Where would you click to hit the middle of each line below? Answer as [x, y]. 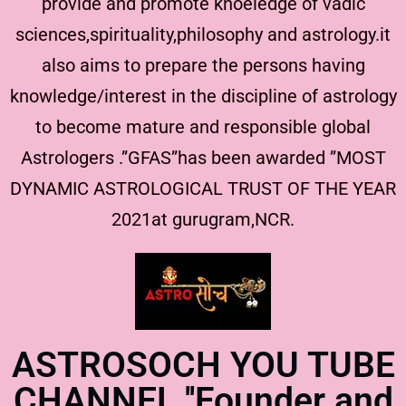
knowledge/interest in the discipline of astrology [203, 96]
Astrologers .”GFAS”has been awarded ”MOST [203, 157]
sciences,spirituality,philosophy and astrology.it [203, 34]
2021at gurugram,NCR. [203, 219]
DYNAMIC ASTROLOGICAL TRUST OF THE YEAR [203, 188]
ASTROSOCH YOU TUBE [203, 365]
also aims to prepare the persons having [203, 65]
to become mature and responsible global [203, 126]
